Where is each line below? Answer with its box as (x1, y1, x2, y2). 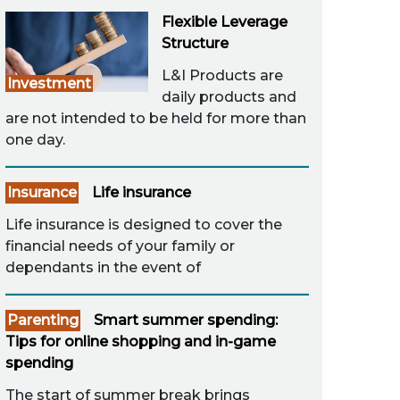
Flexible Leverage (162, 13, 287, 30)
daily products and (162, 88, 296, 105)
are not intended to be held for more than (5, 110, 306, 127)
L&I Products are (162, 67, 283, 84)
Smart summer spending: (94, 312, 278, 329)
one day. (5, 131, 65, 148)
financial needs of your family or (5, 237, 235, 254)
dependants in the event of (5, 259, 201, 276)
